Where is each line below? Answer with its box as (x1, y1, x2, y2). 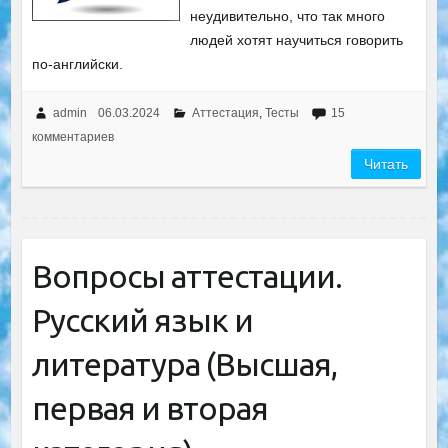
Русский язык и (31, 302, 253, 338)
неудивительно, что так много (190, 8, 386, 24)
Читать (364, 156, 409, 172)
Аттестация (191, 106, 259, 120)
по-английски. (31, 56, 123, 72)
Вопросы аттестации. (31, 258, 342, 294)
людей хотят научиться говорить (190, 32, 404, 48)
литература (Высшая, (31, 346, 337, 382)
